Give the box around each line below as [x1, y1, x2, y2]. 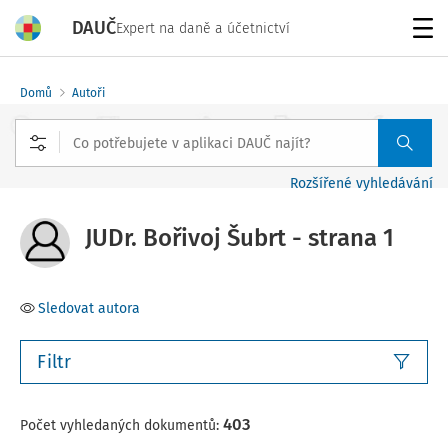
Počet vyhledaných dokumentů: [20, 417, 223, 434]
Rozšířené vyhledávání [290, 175, 433, 192]
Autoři [72, 86, 105, 100]
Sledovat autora [38, 300, 140, 317]
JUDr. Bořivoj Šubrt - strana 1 [85, 224, 394, 252]
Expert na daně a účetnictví [116, 19, 290, 37]
